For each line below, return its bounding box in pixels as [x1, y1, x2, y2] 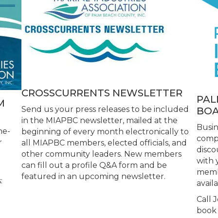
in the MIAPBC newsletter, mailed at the [21, 115, 178, 125]
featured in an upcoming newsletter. [21, 171, 165, 181]
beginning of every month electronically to [21, 127, 189, 136]
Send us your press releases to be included [21, 104, 189, 114]
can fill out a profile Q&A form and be [21, 160, 167, 170]
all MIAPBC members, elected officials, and [21, 138, 187, 147]
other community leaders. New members [21, 149, 182, 159]
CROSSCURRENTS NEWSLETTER [21, 87, 182, 99]
